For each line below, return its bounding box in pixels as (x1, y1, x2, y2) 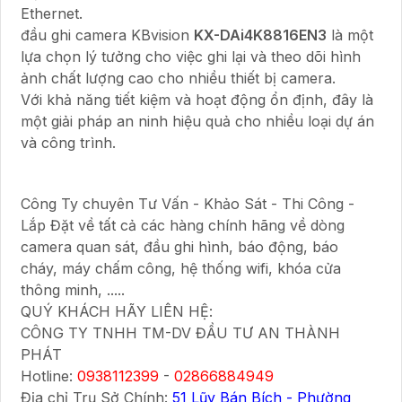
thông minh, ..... (21, 281, 125, 300)
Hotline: (21, 367, 77, 386)
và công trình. (21, 134, 116, 153)
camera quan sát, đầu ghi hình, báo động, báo (21, 238, 338, 257)
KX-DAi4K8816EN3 (194, 26, 327, 45)
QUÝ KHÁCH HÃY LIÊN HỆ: (21, 302, 213, 321)
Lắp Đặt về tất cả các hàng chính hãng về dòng (21, 216, 345, 235)
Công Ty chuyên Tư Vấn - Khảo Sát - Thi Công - (21, 195, 354, 214)
